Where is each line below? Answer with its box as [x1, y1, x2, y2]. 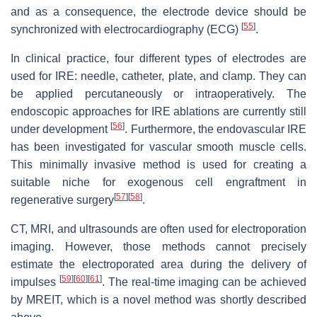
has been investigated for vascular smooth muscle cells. [11, 141, 306, 154]
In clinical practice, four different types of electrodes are [11, 52, 306, 65]
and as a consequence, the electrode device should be [11, 6, 306, 18]
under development [11, 123, 111, 136]
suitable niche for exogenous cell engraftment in [11, 176, 306, 189]
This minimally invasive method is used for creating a [11, 158, 306, 171]
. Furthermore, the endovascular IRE [125, 123, 307, 136]
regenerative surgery [11, 194, 114, 207]
